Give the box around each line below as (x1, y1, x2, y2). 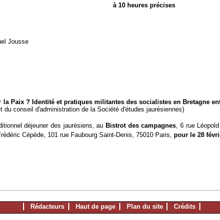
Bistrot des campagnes (106, 121, 176, 129)
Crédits (174, 203, 196, 211)
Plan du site (126, 203, 163, 211)
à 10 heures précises (112, 1, 175, 9)
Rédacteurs (30, 203, 64, 211)
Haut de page (75, 203, 115, 211)
